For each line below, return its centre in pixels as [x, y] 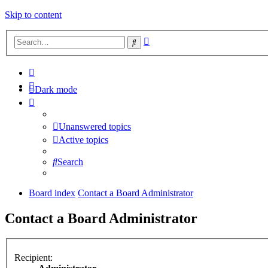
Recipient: [33, 258]
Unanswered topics [95, 126]
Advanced [168, 39]
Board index [52, 193]
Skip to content [33, 15]
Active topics [83, 139]
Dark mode [56, 89]
